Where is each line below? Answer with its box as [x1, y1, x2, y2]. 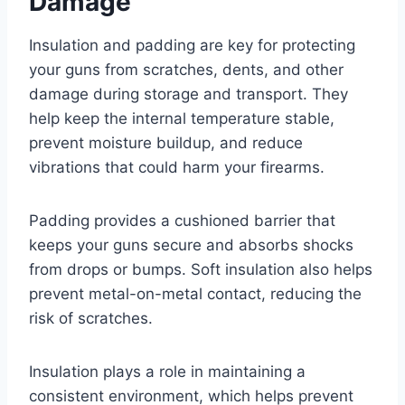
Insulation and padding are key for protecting [29, 36, 355, 55]
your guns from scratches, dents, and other [29, 61, 344, 80]
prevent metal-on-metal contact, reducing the [29, 285, 362, 304]
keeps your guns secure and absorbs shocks [29, 236, 353, 255]
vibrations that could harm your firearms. [29, 158, 325, 177]
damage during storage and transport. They [29, 85, 348, 104]
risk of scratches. [29, 309, 153, 328]
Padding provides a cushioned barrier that [29, 212, 335, 231]
